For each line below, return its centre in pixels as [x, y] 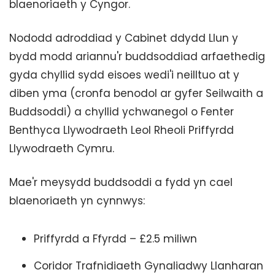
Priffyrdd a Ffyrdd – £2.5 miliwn [115, 239]
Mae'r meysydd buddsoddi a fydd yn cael [121, 182]
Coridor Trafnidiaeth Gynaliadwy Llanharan [149, 266]
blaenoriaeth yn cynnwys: [77, 201]
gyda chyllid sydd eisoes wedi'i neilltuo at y [124, 75]
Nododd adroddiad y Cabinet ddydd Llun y [124, 38]
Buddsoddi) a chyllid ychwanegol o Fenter [122, 112]
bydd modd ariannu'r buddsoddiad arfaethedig [137, 56]
